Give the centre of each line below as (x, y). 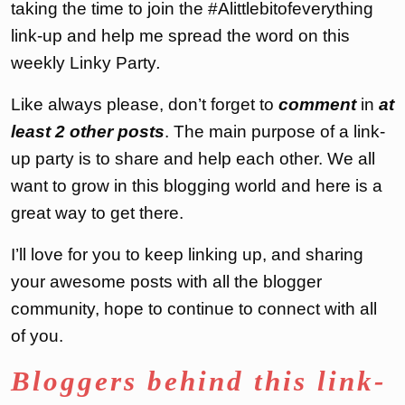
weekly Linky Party (84, 63)
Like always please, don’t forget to (145, 104)
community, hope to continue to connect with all (194, 309)
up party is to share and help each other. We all (193, 159)
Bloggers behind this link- (198, 381)
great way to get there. (97, 213)
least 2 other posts (88, 132)
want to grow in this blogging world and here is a (197, 186)
